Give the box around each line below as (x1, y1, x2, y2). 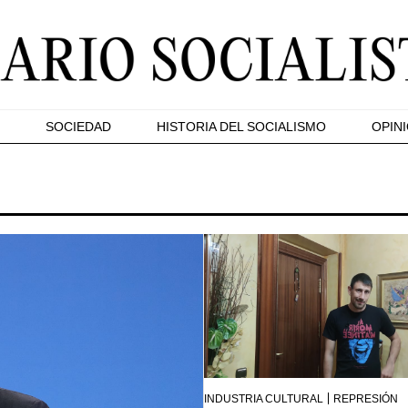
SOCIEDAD (46, 119, 111, 134)
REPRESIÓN (333, 392, 398, 404)
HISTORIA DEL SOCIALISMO (157, 119, 326, 134)
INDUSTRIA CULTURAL (204, 392, 323, 404)
